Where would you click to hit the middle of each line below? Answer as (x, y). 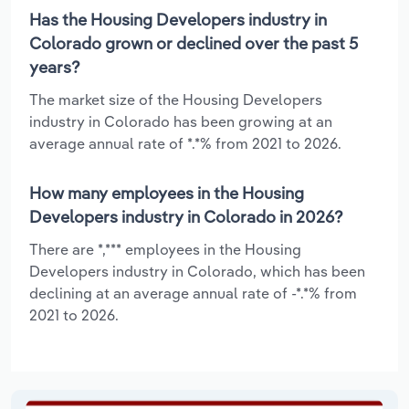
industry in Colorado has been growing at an (181, 121)
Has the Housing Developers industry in (178, 19)
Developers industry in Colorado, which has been (197, 271)
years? (55, 67)
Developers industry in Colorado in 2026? (186, 216)
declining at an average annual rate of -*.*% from (193, 293)
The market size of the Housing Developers (176, 99)
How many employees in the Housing (167, 193)
